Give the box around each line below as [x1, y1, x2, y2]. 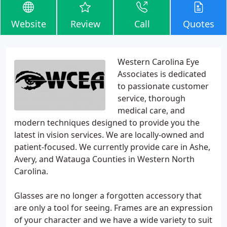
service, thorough [118, 93, 185, 104]
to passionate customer [118, 81, 209, 92]
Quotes [183, 18, 214, 30]
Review [70, 18, 100, 30]
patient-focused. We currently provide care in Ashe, [14, 141, 210, 153]
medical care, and [118, 105, 185, 116]
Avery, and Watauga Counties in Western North [14, 154, 195, 165]
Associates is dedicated [118, 68, 206, 80]
